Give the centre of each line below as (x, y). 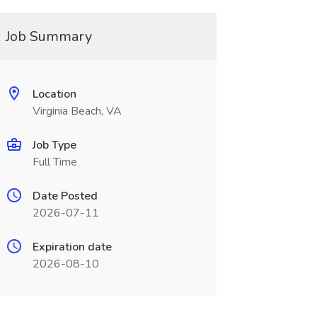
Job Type (54, 145)
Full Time (54, 162)
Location (54, 94)
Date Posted (65, 196)
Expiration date (72, 247)
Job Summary (48, 36)
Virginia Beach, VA (77, 111)
